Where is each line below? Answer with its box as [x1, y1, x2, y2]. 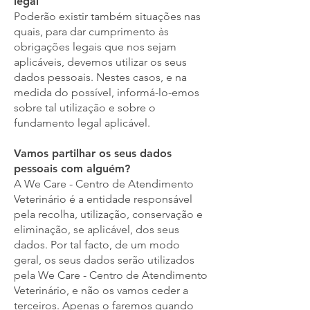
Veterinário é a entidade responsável [14, 192, 192, 206]
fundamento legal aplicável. [14, 116, 150, 129]
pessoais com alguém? [14, 162, 130, 175]
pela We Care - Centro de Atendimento [14, 268, 208, 282]
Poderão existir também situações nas [14, 10, 201, 23]
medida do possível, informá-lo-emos [14, 86, 199, 99]
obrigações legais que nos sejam [14, 40, 176, 53]
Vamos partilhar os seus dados [14, 147, 172, 160]
